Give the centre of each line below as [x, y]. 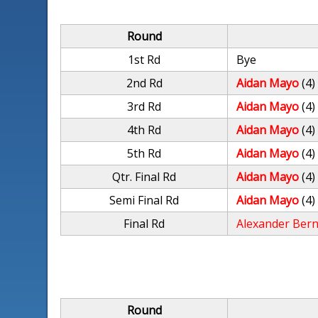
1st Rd [144, 60]
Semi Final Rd [144, 200]
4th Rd [144, 130]
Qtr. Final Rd [144, 177]
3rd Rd [144, 106]
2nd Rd [144, 83]
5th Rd [144, 153]
